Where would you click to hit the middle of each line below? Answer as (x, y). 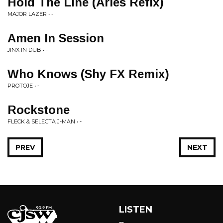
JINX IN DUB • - (28, 50)
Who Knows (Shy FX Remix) (88, 74)
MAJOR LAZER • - (30, 14)
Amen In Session (56, 38)
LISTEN (136, 210)
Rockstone (39, 110)
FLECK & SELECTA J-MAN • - (45, 121)
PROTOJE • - (23, 86)
